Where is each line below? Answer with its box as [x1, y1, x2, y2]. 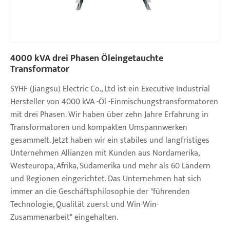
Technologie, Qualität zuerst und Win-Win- [10, 197, 159, 212]
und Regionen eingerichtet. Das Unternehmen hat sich [10, 171, 201, 186]
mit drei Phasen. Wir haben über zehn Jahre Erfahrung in [10, 107, 208, 122]
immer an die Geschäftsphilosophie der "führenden [10, 184, 190, 199]
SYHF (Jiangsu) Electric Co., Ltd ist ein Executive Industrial [10, 82, 210, 96]
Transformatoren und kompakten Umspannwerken [10, 120, 187, 135]
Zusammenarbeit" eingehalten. [10, 210, 118, 224]
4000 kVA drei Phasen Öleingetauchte [10, 50, 163, 66]
